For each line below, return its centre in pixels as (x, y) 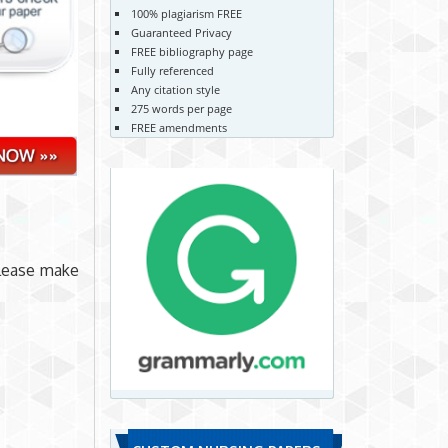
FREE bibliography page (191, 51)
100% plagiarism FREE (186, 13)
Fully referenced (172, 70)
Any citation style (175, 89)
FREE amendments (178, 127)
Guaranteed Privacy (181, 32)
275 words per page (181, 108)
